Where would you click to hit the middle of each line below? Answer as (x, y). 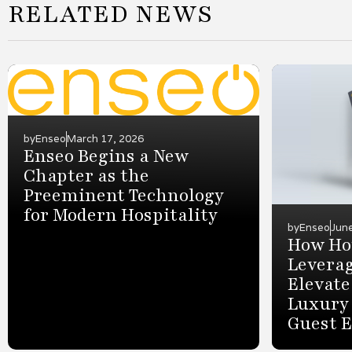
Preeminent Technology (124, 196)
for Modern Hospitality (121, 216)
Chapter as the (86, 176)
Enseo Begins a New (106, 157)
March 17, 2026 (105, 139)
